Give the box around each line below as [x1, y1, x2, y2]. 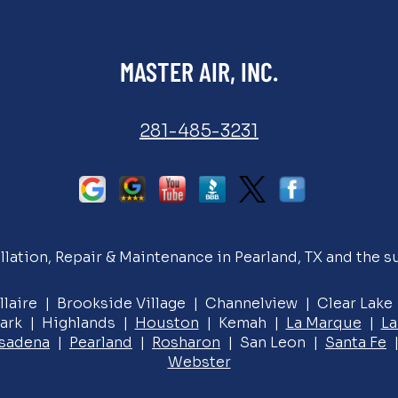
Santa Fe [325, 333, 386, 352]
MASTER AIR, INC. [120, 55, 278, 87]
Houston [134, 314, 199, 332]
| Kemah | [198, 314, 286, 332]
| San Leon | [220, 333, 325, 352]
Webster [167, 353, 231, 371]
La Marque [285, 314, 362, 332]
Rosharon [152, 333, 220, 352]
